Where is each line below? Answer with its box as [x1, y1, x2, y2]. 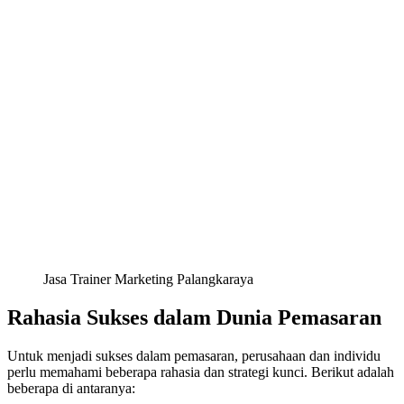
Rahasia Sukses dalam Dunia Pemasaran [7, 306, 381, 330]
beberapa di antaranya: [7, 381, 135, 397]
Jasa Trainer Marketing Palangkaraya [43, 271, 253, 288]
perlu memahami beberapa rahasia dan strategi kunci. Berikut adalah [7, 364, 394, 381]
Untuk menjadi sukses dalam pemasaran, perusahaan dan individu [7, 348, 381, 364]
